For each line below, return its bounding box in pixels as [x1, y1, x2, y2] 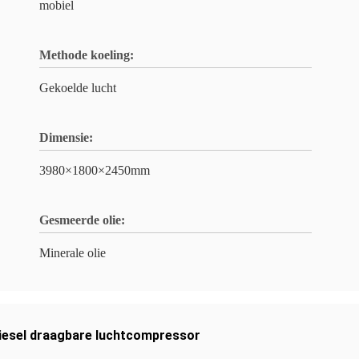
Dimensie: [39, 131, 93, 144]
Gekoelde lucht [39, 81, 116, 95]
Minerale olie [39, 246, 106, 260]
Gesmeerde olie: [39, 213, 125, 227]
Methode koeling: [39, 48, 134, 62]
